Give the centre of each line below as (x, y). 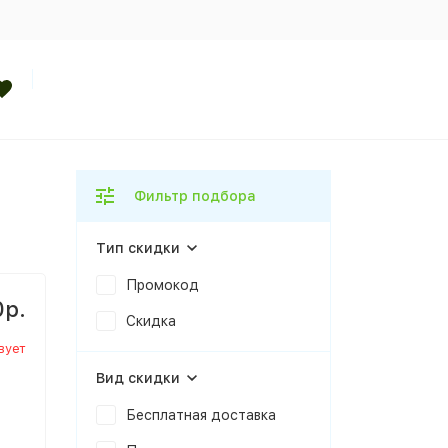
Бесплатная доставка (201, 415)
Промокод (162, 285)
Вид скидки (138, 378)
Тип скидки (138, 248)
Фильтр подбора (195, 196)
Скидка (151, 321)
